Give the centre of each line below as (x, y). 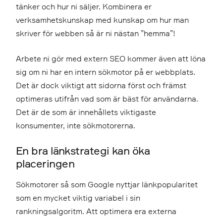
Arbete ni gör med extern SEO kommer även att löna (111, 58)
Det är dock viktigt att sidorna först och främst (101, 85)
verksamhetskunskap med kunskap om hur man (102, 20)
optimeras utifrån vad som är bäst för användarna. (107, 99)
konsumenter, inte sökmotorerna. (76, 125)
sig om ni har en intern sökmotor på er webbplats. (106, 72)
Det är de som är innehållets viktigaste (86, 112)
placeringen (45, 163)
